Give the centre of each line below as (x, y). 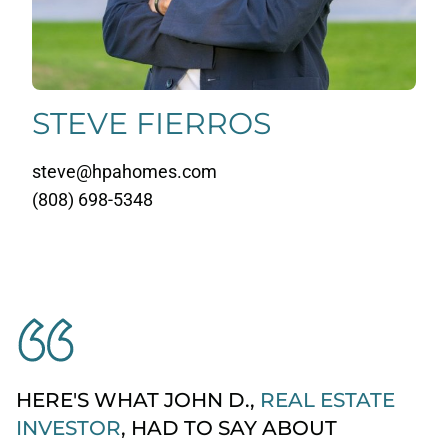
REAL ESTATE (327, 400)
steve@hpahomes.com (124, 171)
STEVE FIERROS (151, 123)
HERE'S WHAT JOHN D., (138, 400)
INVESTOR (68, 428)
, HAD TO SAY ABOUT (229, 428)
